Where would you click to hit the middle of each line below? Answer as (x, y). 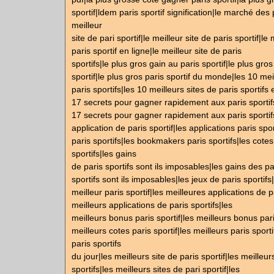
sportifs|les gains (104, 154)
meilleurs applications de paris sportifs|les (152, 205)
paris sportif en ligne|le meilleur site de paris (157, 51)
